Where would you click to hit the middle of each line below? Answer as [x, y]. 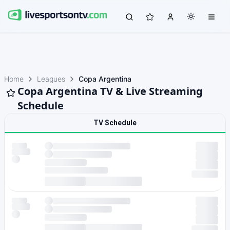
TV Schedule [115, 123]
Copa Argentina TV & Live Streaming [110, 91]
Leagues [51, 79]
